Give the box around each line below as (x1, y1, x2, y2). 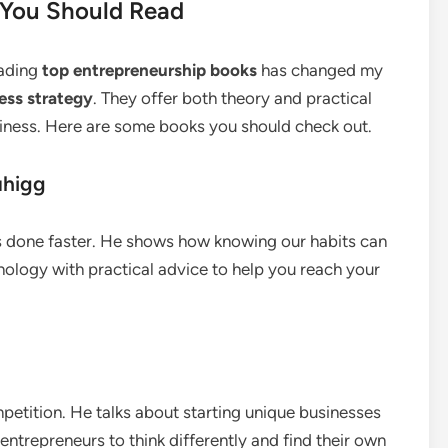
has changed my (257, 60, 383, 80)
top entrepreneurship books (42, 60, 257, 80)
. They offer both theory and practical (93, 88, 372, 108)
